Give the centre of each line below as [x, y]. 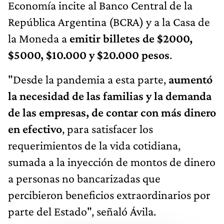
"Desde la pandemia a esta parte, [88, 79]
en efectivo [35, 128]
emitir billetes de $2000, [131, 38]
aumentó [190, 79]
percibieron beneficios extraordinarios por [109, 194]
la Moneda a [39, 38]
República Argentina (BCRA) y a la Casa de [109, 21]
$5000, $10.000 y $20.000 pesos [89, 54]
